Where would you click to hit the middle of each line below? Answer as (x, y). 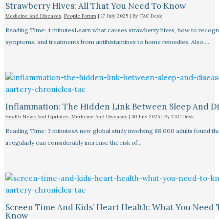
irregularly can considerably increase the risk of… (73, 142)
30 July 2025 (146, 116)
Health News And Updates (37, 116)
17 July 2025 (115, 16)
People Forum (80, 16)
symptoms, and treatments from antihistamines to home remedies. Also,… (107, 42)
